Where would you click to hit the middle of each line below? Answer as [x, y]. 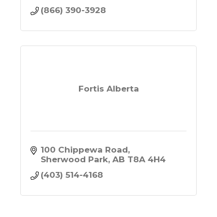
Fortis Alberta [108, 88]
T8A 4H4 [147, 160]
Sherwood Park [75, 160]
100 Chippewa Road [85, 150]
